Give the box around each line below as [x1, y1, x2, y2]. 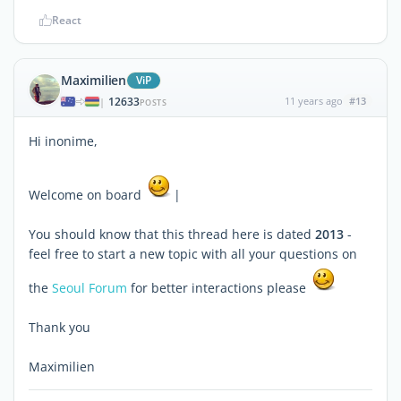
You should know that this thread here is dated [29, 225, 315, 243]
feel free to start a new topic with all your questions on [29, 244, 357, 262]
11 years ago [284, 93, 343, 107]
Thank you [29, 318, 90, 336]
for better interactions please [127, 278, 310, 296]
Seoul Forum [52, 278, 127, 296]
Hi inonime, [29, 132, 98, 149]
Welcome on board [29, 185, 145, 203]
